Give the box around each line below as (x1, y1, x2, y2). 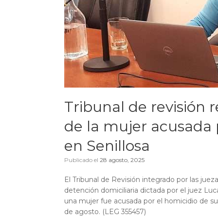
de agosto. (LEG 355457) (64, 207, 146, 216)
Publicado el (69, 156, 100, 163)
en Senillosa (64, 137, 150, 155)
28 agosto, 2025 (100, 156, 145, 163)
